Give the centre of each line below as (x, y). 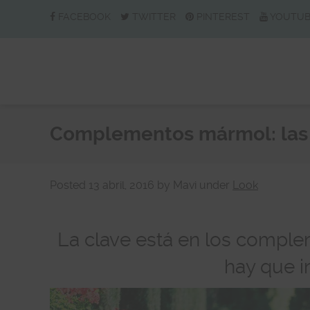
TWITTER (154, 17)
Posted (69, 185)
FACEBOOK (84, 17)
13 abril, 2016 (121, 185)
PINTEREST (223, 17)
